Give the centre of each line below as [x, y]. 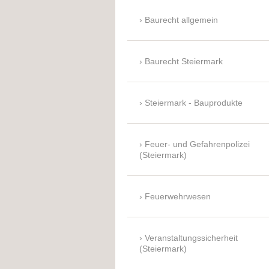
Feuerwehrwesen [178, 197]
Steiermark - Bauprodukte [194, 103]
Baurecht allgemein [181, 20]
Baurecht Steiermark [184, 62]
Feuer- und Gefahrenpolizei [197, 144]
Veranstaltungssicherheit [191, 238]
